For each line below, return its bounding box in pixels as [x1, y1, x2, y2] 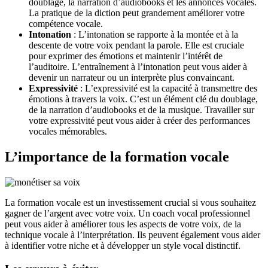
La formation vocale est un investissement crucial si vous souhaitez [5, 197, 256, 208]
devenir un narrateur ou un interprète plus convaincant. [29, 72, 234, 83]
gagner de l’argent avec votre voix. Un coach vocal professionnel [5, 208, 250, 219]
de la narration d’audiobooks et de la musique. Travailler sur [29, 105, 254, 115]
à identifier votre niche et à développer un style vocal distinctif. [5, 240, 240, 251]
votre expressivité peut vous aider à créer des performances [29, 115, 250, 126]
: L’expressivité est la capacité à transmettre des [78, 83, 257, 94]
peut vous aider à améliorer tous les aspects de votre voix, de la [5, 219, 241, 230]
